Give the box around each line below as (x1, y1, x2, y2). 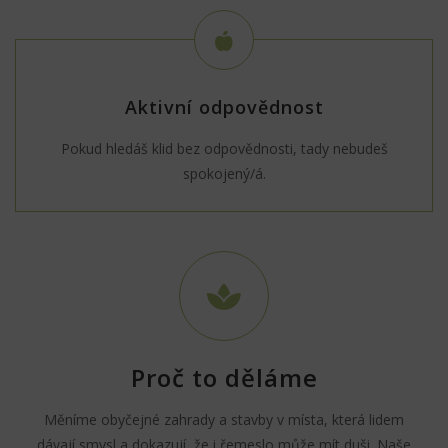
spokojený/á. (182, 164, 266, 183)
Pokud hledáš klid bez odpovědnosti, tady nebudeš (60, 139, 388, 158)
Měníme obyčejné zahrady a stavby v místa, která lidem (44, 410, 404, 429)
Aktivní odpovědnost (124, 95, 324, 119)
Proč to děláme (130, 361, 318, 394)
